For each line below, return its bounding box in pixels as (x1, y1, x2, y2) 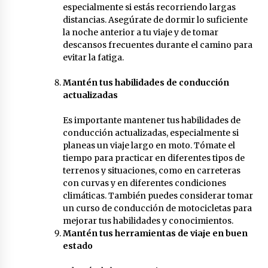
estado (62, 240, 93, 251)
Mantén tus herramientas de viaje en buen (62, 227, 248, 239)
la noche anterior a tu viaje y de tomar (62, 26, 218, 38)
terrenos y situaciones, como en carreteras (62, 165, 240, 176)
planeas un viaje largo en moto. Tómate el (62, 139, 235, 151)
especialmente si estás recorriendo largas (62, 1, 236, 13)
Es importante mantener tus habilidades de (62, 114, 240, 126)
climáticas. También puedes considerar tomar (62, 190, 253, 201)
